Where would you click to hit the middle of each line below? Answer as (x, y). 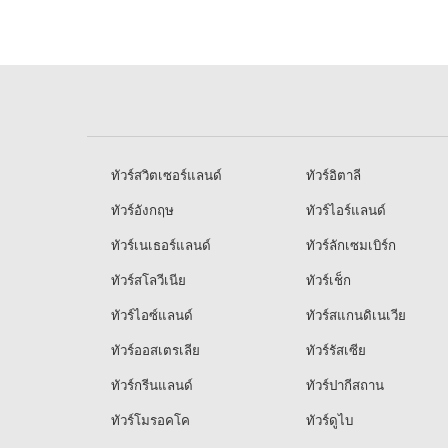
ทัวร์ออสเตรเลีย (153, 350)
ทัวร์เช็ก (326, 280)
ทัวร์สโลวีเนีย (146, 280)
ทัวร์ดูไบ (327, 420)
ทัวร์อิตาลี (331, 175)
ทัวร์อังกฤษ (140, 210)
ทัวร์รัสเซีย (334, 350)
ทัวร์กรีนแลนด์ (150, 385)
